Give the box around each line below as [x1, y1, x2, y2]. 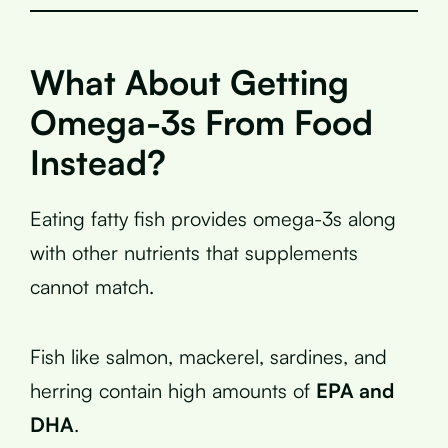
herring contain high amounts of [30, 377, 316, 403]
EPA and [316, 377, 394, 403]
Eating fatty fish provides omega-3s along [30, 205, 396, 231]
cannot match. [30, 273, 154, 299]
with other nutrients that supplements [30, 239, 358, 265]
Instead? [30, 140, 166, 183]
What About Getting [30, 60, 349, 103]
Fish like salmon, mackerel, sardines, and [30, 343, 387, 369]
